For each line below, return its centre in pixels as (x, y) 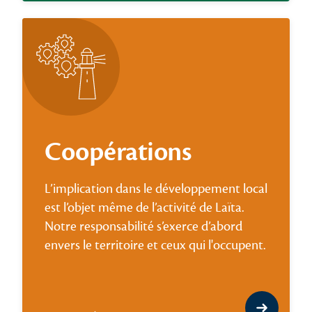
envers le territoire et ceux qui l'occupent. (155, 245)
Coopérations (118, 152)
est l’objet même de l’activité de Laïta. (144, 208)
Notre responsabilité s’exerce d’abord (143, 227)
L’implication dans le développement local (156, 189)
